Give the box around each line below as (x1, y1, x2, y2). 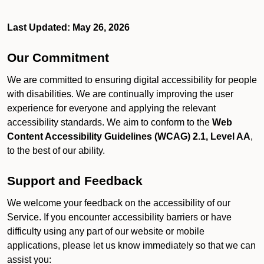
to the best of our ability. (7, 146, 105, 156)
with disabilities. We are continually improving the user (7, 89, 233, 99)
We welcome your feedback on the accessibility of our (7, 198, 230, 208)
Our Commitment (7, 51, 109, 65)
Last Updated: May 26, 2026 (7, 22, 130, 32)
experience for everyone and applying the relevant (7, 103, 216, 113)
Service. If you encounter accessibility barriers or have (7, 212, 232, 222)
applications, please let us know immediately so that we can (7, 240, 256, 250)
